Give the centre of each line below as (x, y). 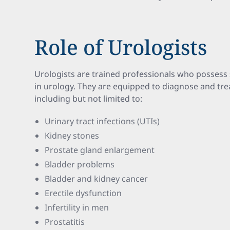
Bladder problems (80, 164)
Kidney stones (72, 136)
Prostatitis (65, 222)
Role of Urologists (121, 47)
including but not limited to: (89, 99)
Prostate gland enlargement (100, 150)
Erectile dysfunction (83, 193)
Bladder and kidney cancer (97, 179)
